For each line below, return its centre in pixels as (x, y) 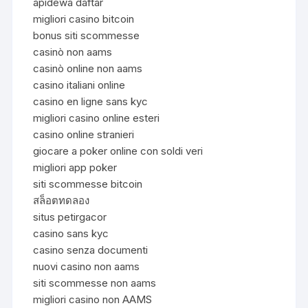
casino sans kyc (71, 233)
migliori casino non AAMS (93, 299)
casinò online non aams (88, 68)
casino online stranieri (84, 134)
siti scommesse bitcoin (88, 184)
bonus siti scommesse (87, 35)
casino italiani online (79, 85)
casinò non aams (73, 52)
